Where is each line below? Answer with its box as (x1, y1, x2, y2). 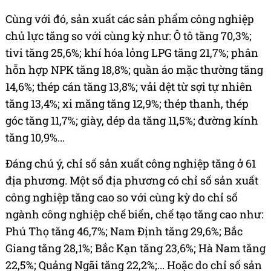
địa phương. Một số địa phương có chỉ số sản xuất (5, 173, 258, 188)
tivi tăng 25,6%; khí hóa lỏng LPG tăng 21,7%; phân (5, 45, 258, 60)
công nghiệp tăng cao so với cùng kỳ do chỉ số (5, 190, 238, 205)
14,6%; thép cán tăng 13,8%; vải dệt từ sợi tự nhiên (5, 79, 252, 94)
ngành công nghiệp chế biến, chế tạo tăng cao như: (5, 207, 264, 222)
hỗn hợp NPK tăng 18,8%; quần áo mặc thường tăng (5, 62, 263, 77)
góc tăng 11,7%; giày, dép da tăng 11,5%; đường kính (5, 113, 258, 128)
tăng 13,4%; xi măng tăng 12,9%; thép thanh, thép (5, 96, 249, 111)
